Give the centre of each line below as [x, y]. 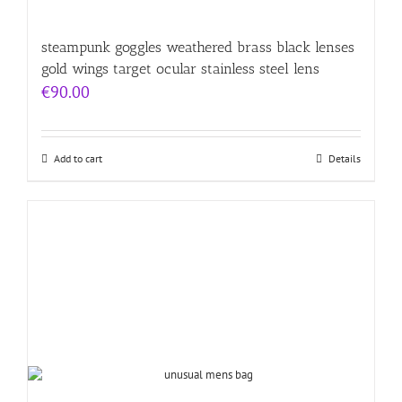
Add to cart [78, 159]
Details [345, 159]
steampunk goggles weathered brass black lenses [198, 48]
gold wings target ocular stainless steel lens [180, 69]
